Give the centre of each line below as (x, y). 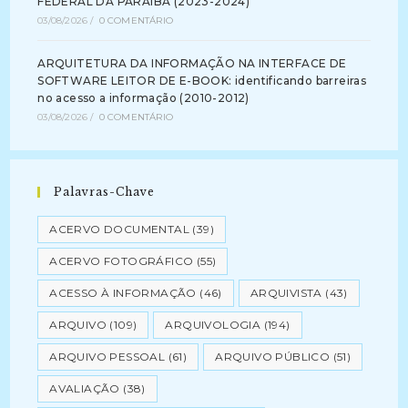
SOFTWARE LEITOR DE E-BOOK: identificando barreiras (202, 81)
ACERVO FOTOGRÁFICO (122, 261)
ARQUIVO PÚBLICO (273, 357)
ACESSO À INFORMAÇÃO (123, 293)
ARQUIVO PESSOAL (107, 357)
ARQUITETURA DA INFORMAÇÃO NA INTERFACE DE (192, 63)
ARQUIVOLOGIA (213, 325)
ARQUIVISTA (286, 293)
